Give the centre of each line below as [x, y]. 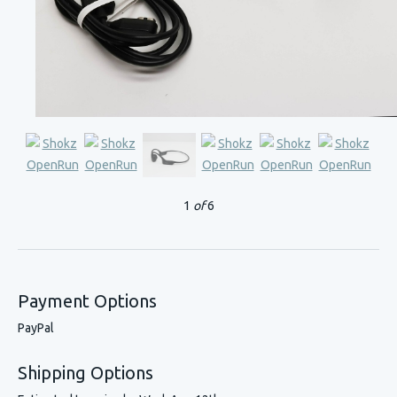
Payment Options [87, 301]
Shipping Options [86, 373]
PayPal [36, 328]
